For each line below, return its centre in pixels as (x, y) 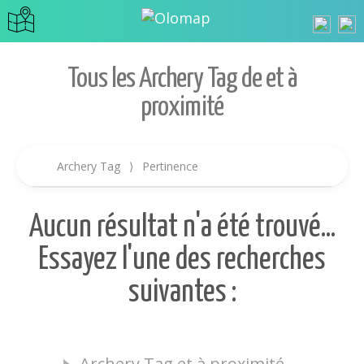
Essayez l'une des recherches (182, 260)
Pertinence (169, 166)
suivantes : (182, 293)
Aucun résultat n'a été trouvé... (182, 228)
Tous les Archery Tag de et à (182, 79)
